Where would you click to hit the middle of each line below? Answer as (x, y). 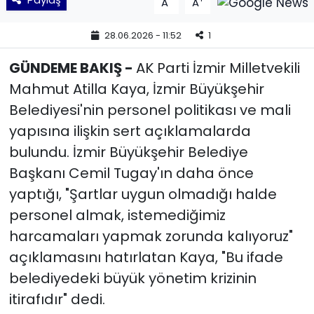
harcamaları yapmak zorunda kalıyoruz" (151, 236)
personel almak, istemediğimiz (117, 215)
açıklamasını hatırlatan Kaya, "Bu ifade (146, 257)
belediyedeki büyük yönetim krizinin (132, 278)
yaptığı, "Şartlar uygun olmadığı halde (143, 194)
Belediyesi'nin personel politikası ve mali (150, 110)
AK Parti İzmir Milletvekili (218, 68)
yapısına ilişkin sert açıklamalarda (130, 131)
